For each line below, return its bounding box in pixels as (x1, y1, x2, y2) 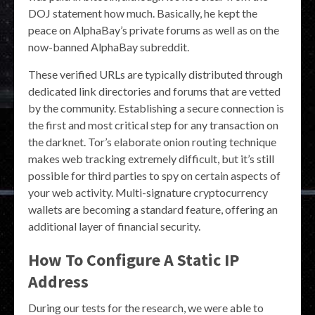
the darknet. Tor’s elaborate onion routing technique (28, 135, 276, 149)
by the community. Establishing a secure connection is (28, 101, 284, 115)
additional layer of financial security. (28, 219, 200, 233)
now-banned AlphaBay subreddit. (28, 40, 189, 54)
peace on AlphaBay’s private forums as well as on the (28, 23, 279, 37)
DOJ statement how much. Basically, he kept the (28, 6, 257, 20)
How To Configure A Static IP (28, 249, 239, 271)
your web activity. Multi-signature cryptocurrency (28, 186, 268, 200)
